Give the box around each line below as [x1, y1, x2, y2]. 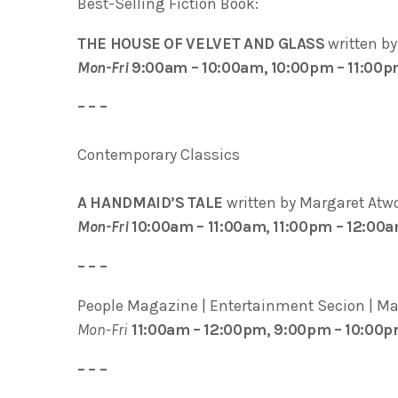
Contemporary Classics [77, 146, 240, 164]
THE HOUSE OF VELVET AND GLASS [77, 34, 329, 52]
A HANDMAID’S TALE [77, 194, 227, 212]
